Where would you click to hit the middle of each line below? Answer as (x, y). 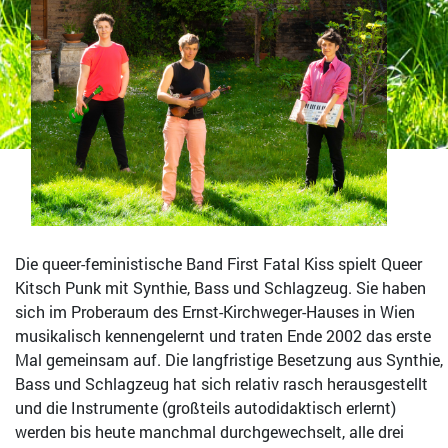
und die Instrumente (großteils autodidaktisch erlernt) (205, 408)
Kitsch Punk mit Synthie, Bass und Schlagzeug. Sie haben (220, 288)
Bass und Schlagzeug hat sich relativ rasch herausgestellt (221, 384)
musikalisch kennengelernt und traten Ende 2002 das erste (223, 336)
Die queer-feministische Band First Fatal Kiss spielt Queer (218, 264)
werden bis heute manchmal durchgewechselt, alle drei (209, 432)
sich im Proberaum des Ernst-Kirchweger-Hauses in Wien (215, 312)
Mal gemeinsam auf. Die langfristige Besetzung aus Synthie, (229, 360)
